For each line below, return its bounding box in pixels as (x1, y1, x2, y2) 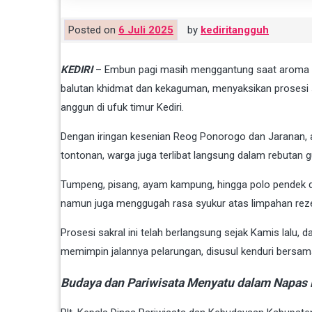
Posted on (68, 24, 118, 37)
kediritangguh (201, 24, 269, 37)
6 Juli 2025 (118, 24, 173, 37)
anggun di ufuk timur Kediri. (61, 101, 184, 114)
